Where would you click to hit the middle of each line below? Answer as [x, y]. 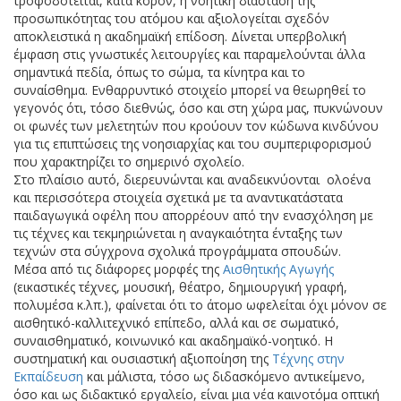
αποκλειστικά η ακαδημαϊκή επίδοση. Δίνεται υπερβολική [180, 36]
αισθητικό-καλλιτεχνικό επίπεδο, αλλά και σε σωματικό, [176, 323]
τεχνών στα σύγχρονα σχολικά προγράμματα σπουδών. [177, 251]
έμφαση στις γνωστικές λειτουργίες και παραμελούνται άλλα [189, 54]
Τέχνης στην [308, 358]
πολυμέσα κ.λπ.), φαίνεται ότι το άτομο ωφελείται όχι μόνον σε [200, 305]
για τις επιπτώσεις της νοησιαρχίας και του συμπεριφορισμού [192, 144]
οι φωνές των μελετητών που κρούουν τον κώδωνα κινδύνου [196, 126]
